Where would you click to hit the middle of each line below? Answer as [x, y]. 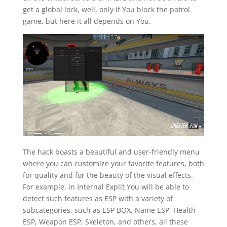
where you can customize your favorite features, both [113, 164]
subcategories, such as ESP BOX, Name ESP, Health [109, 210]
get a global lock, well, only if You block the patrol [106, 9]
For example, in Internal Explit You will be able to [106, 187]
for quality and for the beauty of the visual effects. [108, 175]
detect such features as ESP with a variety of [98, 199]
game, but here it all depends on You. [87, 21]
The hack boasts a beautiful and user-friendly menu [111, 152]
